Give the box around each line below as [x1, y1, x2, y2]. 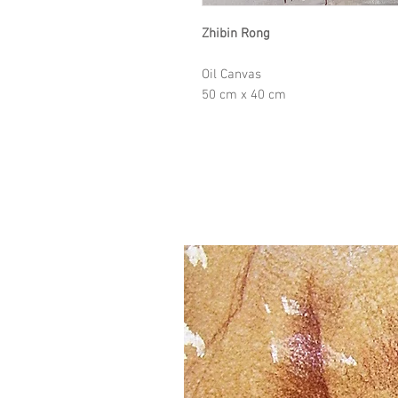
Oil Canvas [202, 67, 261, 83]
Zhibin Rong [202, 26, 270, 42]
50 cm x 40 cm [202, 87, 286, 103]
